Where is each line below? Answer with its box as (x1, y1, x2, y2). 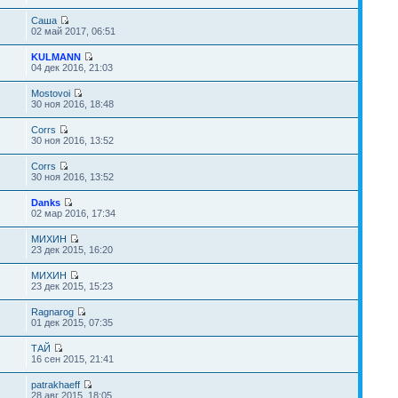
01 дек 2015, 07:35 (30, 317, 113, 328)
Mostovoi (30, 88, 70, 99)
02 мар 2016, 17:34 (30, 208, 115, 219)
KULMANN (30, 52, 81, 62)
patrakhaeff (30, 379, 80, 390)
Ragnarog (30, 306, 74, 317)
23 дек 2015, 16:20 (30, 244, 113, 255)
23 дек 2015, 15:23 (30, 281, 113, 291)
